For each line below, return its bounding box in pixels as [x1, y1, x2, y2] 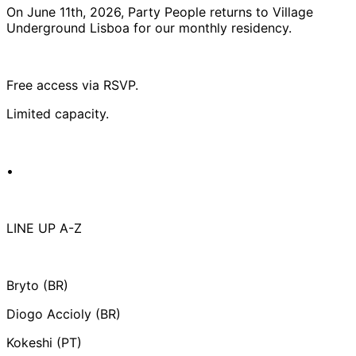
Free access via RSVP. [6, 77, 138, 94]
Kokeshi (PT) [6, 335, 82, 351]
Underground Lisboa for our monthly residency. [6, 20, 292, 37]
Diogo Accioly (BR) [6, 306, 121, 323]
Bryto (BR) [6, 277, 68, 294]
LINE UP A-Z [6, 220, 82, 237]
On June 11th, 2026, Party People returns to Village [6, 4, 313, 21]
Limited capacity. [6, 106, 109, 122]
